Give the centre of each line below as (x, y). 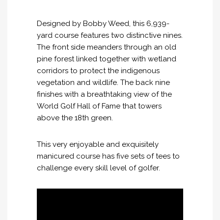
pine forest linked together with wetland (107, 59)
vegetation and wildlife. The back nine (103, 82)
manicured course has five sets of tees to (108, 156)
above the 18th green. (75, 118)
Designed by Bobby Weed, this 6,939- (103, 23)
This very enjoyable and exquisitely (98, 144)
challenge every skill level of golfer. (98, 168)
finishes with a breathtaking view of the (104, 94)
